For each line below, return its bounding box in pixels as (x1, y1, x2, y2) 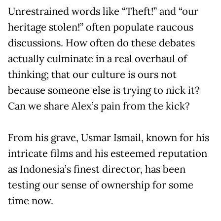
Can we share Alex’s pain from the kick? (8, 99, 190, 112)
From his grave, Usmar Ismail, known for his (8, 131, 209, 144)
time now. (8, 194, 53, 207)
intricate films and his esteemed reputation (8, 147, 207, 160)
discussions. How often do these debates (8, 36, 195, 49)
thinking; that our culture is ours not (8, 68, 177, 81)
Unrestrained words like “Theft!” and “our (8, 4, 198, 18)
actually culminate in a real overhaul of (8, 52, 187, 65)
